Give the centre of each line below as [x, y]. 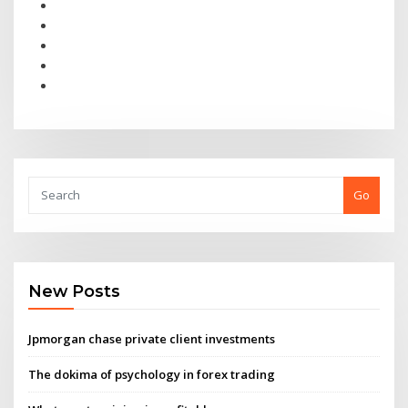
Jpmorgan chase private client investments [152, 338]
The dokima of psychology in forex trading [152, 374]
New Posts [75, 291]
